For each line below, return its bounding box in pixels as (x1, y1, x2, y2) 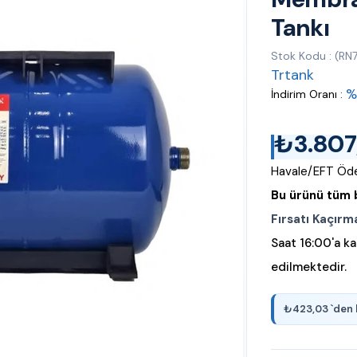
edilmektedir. (271, 259, 347, 275)
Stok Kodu (271, 49, 326, 63)
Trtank (271, 65, 314, 84)
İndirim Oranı (271, 87, 337, 101)
